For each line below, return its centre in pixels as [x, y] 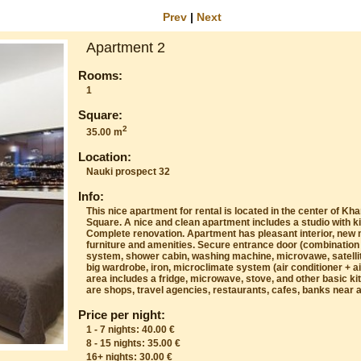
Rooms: [101, 75]
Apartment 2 [126, 47]
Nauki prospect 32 [129, 171]
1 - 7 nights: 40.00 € [131, 329]
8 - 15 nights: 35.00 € [134, 343]
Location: [105, 156]
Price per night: [122, 314]
